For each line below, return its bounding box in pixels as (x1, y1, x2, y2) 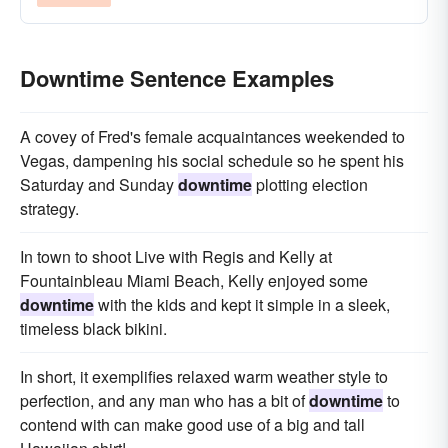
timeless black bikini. (20, 317, 167, 340)
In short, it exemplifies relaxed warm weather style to (20, 365, 388, 388)
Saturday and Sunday (20, 173, 178, 196)
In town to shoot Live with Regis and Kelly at (20, 245, 332, 268)
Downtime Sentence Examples (20, 62, 334, 94)
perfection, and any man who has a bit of (20, 389, 309, 412)
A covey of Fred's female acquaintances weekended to (20, 125, 405, 148)
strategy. (20, 197, 79, 220)
